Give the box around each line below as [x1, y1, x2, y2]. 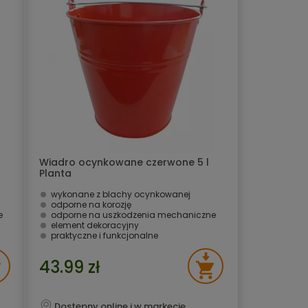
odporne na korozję [51, 199, 131, 210]
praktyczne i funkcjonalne [51, 230, 158, 241]
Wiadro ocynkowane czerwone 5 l [39, 155, 209, 169]
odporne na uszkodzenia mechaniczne [51, 209, 216, 221]
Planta [39, 166, 71, 180]
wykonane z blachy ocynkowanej [51, 188, 190, 200]
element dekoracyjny [51, 219, 139, 231]
